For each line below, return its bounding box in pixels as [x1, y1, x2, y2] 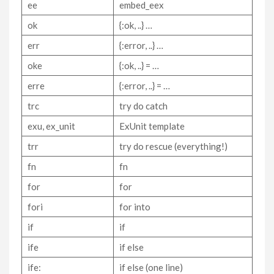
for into [119, 201, 150, 212]
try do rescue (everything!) [119, 141, 228, 152]
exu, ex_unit [27, 120, 75, 131]
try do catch [119, 100, 168, 111]
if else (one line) [119, 262, 183, 273]
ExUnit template [119, 120, 185, 131]
